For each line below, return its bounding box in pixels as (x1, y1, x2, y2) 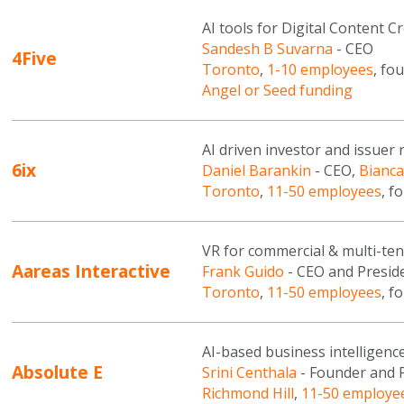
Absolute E (12, 359, 104, 384)
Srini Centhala (201, 363, 297, 383)
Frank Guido (201, 262, 284, 282)
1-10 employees (266, 60, 373, 80)
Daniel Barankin (201, 161, 311, 181)
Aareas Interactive (12, 258, 171, 283)
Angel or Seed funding (201, 80, 353, 101)
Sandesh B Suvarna (201, 39, 333, 60)
